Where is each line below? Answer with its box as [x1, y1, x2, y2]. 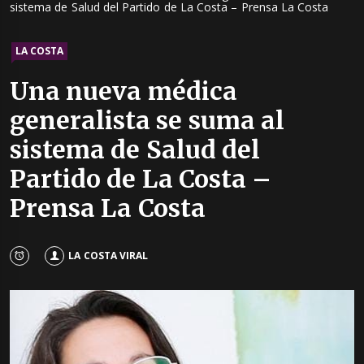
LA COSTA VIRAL [68, 248, 148, 262]
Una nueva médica [10, 76, 237, 107]
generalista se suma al [10, 105, 284, 136]
